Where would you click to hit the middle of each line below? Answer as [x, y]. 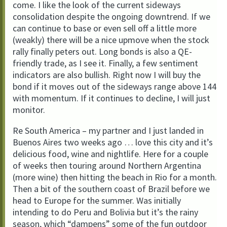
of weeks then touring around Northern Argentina [107, 165]
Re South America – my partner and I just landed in [108, 130]
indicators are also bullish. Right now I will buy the [107, 75]
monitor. [29, 110]
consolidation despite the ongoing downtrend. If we [111, 16]
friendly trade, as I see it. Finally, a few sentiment [105, 63]
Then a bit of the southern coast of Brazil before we [111, 189]
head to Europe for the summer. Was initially [97, 200]
